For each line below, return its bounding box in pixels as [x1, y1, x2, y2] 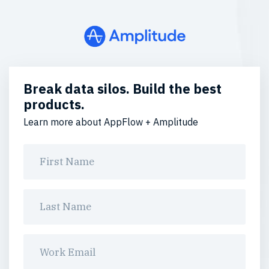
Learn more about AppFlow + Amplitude [23, 116, 199, 128]
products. [23, 96, 85, 113]
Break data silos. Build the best [23, 80, 222, 98]
